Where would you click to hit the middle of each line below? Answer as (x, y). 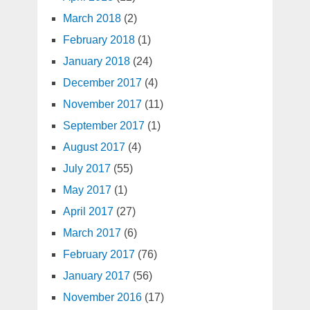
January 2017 (96, 276)
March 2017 (92, 233)
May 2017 (87, 190)
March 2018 (92, 19)
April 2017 (88, 212)
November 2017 (102, 104)
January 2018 (96, 62)
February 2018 (99, 40)
